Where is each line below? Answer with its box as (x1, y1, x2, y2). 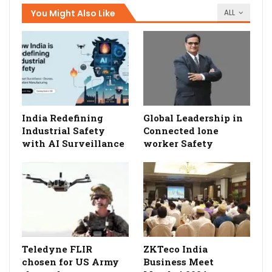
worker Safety (143, 137, 213, 149)
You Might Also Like (31, 7, 115, 19)
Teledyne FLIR (22, 243, 92, 256)
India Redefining (22, 111, 103, 124)
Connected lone (143, 124, 219, 137)
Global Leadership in (143, 111, 243, 124)
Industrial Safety (22, 124, 105, 137)
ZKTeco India (143, 243, 208, 256)
